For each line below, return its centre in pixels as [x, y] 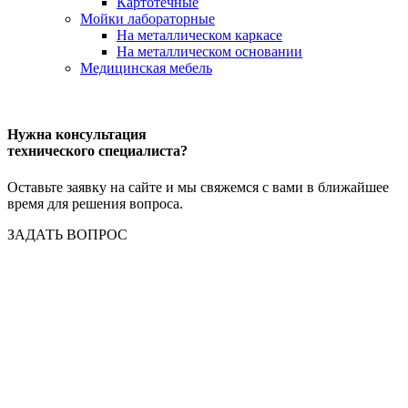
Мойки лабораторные [148, 19]
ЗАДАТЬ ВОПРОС [67, 234]
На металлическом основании [209, 52]
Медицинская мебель [146, 68]
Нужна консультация [77, 135]
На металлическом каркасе [199, 36]
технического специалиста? [97, 151]
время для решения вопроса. [95, 203]
